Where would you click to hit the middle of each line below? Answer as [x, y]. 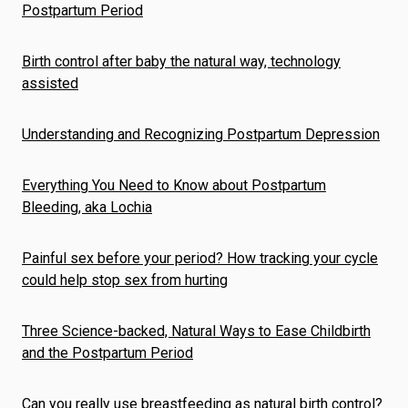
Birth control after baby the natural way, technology [181, 61]
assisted [50, 83]
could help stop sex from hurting [125, 280]
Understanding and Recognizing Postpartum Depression [201, 134]
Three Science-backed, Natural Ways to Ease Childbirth [196, 331]
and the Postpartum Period [107, 353]
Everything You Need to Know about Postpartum [174, 185]
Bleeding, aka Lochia [87, 207]
